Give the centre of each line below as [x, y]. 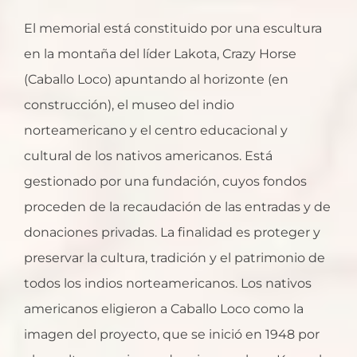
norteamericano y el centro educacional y [156, 131]
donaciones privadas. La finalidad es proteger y [172, 233]
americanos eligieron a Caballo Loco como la [164, 309]
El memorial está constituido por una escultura [173, 29]
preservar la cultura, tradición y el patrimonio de [175, 258]
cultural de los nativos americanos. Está [148, 156]
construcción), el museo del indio [129, 105]
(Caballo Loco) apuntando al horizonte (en [156, 80]
